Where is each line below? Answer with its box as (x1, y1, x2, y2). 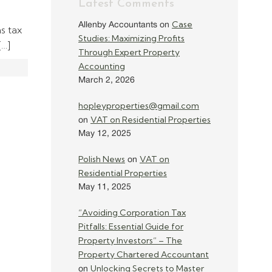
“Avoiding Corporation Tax (78, 207, 186, 218)
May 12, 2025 (78, 130, 131, 138)
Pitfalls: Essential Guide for (78, 221, 183, 232)
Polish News (78, 154, 125, 165)
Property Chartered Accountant (78, 249, 209, 260)
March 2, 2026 (78, 76, 135, 84)
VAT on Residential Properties (90, 114, 211, 125)
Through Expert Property (78, 47, 180, 58)
